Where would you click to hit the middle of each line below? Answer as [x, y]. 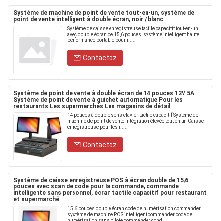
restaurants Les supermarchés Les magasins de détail [92, 106]
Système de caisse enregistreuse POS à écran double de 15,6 [101, 180]
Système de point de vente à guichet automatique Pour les [98, 100]
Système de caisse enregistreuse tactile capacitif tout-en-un [133, 28]
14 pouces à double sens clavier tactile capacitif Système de [133, 115]
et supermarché [36, 199]
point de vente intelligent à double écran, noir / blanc [88, 19]
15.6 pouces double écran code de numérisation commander [134, 208]
